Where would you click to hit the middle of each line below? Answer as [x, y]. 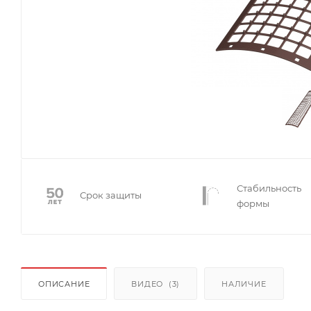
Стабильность [269, 188]
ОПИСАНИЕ [64, 284]
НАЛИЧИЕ [244, 284]
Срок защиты [111, 195]
